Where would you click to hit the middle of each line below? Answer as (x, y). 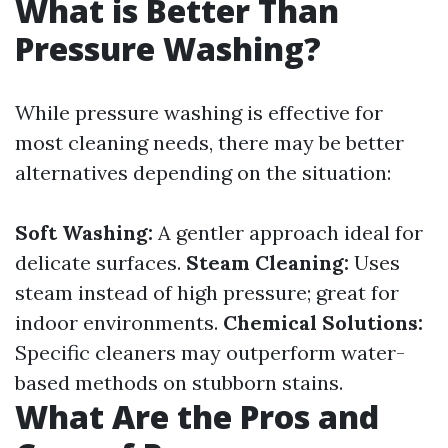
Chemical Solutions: (323, 322)
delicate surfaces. (100, 262)
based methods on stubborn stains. (179, 382)
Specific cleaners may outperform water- (210, 352)
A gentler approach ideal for (288, 232)
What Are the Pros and (197, 416)
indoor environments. (119, 322)
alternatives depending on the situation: (203, 172)
